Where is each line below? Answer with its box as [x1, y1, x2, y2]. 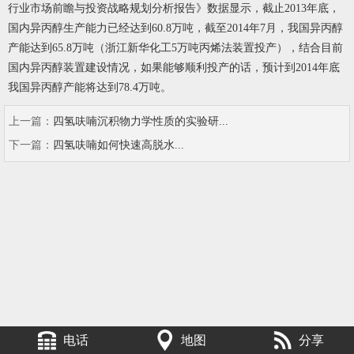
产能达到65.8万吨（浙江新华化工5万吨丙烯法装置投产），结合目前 [8, 42, 343, 54]
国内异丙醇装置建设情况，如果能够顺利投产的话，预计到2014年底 [8, 62, 340, 73]
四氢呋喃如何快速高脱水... [53, 139, 184, 151]
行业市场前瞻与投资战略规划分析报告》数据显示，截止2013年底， [8, 2, 340, 14]
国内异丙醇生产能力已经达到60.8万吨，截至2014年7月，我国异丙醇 [8, 22, 343, 34]
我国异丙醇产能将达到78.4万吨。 [8, 81, 171, 93]
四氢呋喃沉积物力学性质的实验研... [53, 115, 228, 127]
